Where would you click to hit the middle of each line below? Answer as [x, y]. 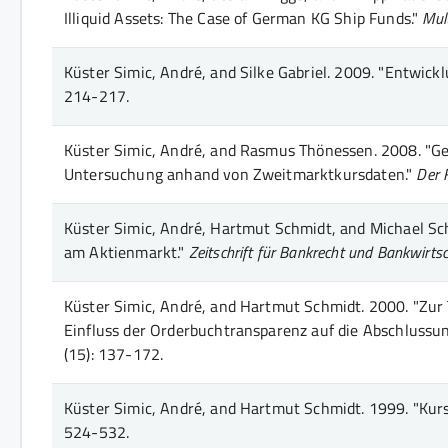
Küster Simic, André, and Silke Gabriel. [197, 71]
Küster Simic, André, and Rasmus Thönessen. [220, 149]
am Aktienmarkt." [124, 251]
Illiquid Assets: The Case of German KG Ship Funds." [241, 17]
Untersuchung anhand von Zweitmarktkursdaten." [238, 173]
